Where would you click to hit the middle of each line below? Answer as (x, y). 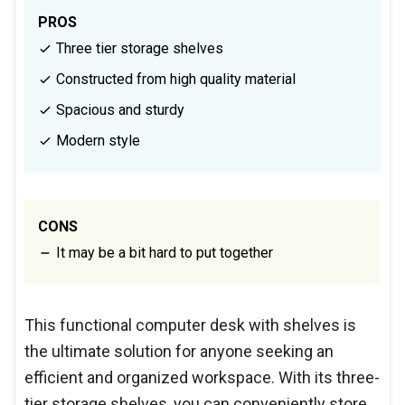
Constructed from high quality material (174, 79)
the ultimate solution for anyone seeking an (179, 351)
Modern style (96, 140)
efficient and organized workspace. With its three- (202, 377)
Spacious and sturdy (118, 109)
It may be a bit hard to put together (163, 252)
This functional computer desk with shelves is (190, 325)
